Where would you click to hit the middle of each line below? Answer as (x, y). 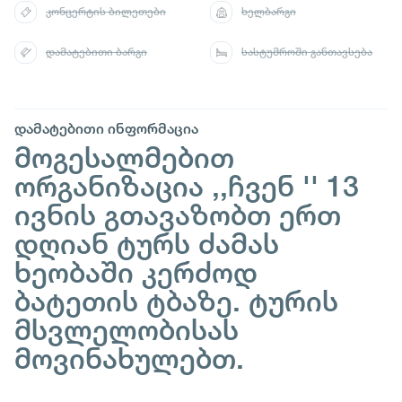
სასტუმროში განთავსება (307, 52)
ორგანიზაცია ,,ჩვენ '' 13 (187, 186)
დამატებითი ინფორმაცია (106, 129)
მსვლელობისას (127, 329)
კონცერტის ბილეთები (106, 12)
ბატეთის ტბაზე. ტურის (176, 301)
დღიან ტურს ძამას (147, 243)
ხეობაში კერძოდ (136, 272)
